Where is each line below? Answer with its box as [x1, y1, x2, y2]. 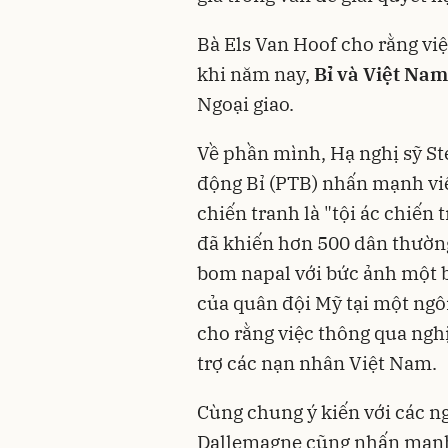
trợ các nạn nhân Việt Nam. [197, 351, 437, 375]
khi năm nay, [197, 62, 314, 86]
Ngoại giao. [197, 92, 294, 116]
